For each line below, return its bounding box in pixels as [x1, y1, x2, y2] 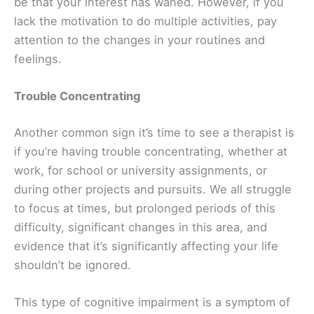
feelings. [14, 52, 62, 67]
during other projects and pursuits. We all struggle [14, 182, 292, 196]
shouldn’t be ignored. [14, 257, 131, 272]
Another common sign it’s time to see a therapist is [14, 125, 294, 139]
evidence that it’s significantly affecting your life [14, 238, 278, 253]
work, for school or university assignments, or [14, 163, 267, 177]
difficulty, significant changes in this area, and [14, 219, 267, 234]
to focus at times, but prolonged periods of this [14, 200, 275, 215]
